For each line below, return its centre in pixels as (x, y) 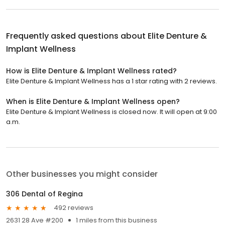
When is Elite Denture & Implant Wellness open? (93, 101)
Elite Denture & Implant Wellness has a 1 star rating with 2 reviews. (111, 81)
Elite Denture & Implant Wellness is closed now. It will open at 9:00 (111, 111)
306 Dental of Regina (44, 194)
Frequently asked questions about (77, 36)
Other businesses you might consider (82, 174)
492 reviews (74, 208)
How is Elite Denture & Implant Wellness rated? (91, 71)
